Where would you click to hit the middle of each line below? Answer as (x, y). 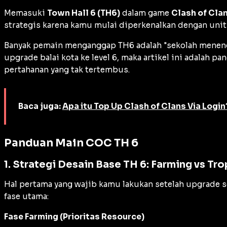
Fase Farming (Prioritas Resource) (74, 217)
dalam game (146, 13)
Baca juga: (40, 106)
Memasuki (26, 13)
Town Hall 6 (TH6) (84, 13)
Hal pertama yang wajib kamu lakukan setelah (95, 184)
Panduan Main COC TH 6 (71, 143)
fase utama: (26, 197)
